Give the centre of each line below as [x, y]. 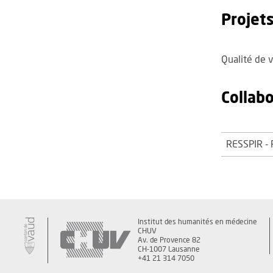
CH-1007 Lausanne [169, 250]
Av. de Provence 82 [169, 240]
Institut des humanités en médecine [197, 222]
